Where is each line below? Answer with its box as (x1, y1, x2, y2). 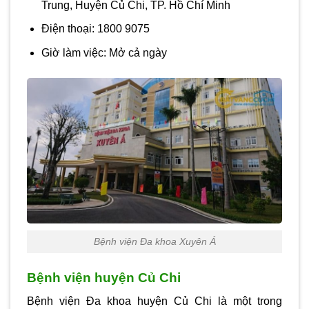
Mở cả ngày (106, 46, 170, 59)
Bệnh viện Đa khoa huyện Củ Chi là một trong (27, 295, 282, 308)
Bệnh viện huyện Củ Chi (27, 270, 181, 285)
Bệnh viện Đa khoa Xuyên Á (93, 235, 216, 247)
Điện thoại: (41, 23, 94, 35)
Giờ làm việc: (41, 46, 106, 59)
